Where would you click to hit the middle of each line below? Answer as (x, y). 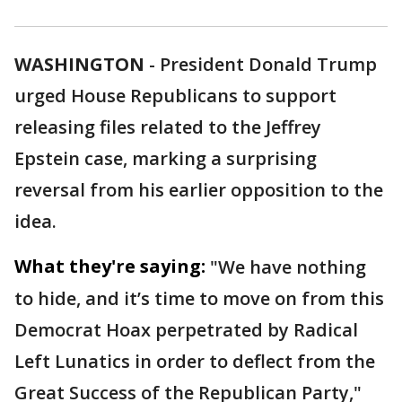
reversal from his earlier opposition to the (199, 190)
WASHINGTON (79, 65)
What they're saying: (110, 267)
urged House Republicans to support (175, 96)
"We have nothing (288, 267)
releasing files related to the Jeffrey (168, 127)
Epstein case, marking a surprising (166, 159)
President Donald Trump (268, 65)
